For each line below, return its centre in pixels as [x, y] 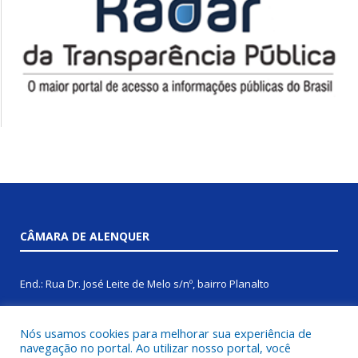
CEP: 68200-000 [56, 319]
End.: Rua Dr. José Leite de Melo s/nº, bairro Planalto [145, 283]
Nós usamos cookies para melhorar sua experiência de [166, 333]
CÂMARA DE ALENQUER [85, 236]
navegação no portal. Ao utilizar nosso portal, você [155, 348]
